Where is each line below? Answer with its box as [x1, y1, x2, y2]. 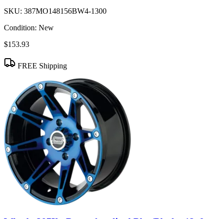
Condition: [4, 23, 37, 32]
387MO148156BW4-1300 [24, 6, 107, 15]
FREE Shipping [16, 61, 67, 70]
